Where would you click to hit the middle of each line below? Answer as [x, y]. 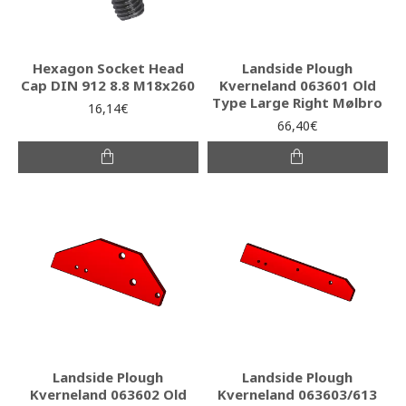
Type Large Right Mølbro [298, 102]
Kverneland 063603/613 [298, 394]
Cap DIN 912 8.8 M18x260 [108, 85]
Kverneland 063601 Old [297, 85]
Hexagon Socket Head [108, 68]
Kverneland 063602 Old [108, 394]
